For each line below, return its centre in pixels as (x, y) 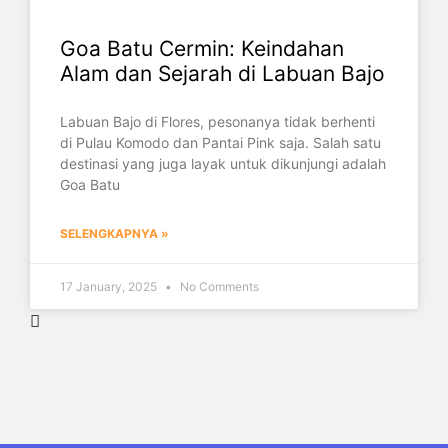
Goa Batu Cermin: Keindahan (202, 48)
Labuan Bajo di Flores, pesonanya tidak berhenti (217, 121)
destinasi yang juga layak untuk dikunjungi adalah (223, 163)
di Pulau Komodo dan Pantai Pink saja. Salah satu (220, 142)
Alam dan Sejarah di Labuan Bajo (222, 73)
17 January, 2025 (110, 286)
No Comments (218, 286)
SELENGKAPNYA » (114, 233)
